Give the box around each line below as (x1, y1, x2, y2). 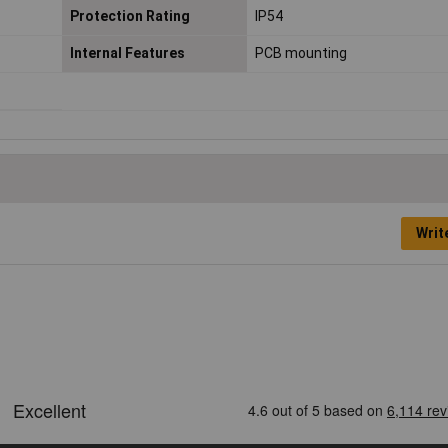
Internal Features (69, 45, 185, 62)
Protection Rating (69, 8, 190, 25)
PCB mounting (254, 45, 347, 62)
